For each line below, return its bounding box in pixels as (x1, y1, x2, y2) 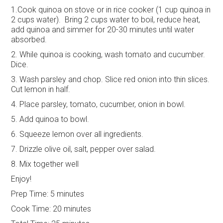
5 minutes (48, 189, 85, 199)
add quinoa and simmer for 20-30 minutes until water (11, 25, 195, 35)
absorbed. (11, 35, 47, 45)
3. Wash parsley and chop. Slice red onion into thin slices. (11, 75, 210, 85)
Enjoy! (11, 174, 32, 184)
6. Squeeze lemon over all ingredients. (11, 129, 144, 139)
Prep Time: (11, 189, 49, 199)
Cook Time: (11, 204, 51, 214)
